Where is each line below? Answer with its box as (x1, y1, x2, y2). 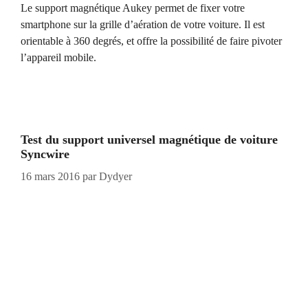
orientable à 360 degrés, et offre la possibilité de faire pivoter (21, 34, 282, 47)
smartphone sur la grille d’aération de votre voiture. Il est (21, 18, 265, 30)
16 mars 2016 (21, 170, 80, 182)
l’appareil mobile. (21, 51, 96, 63)
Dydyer (99, 170, 132, 182)
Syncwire (21, 146, 69, 161)
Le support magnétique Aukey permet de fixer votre (21, 1, 245, 14)
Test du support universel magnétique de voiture (21, 132, 278, 146)
